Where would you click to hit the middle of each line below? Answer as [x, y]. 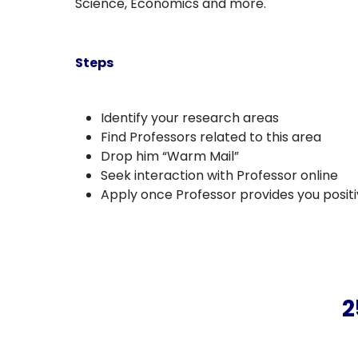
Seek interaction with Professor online [220, 175]
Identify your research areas [190, 118]
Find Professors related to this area [211, 137]
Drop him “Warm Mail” [170, 156]
